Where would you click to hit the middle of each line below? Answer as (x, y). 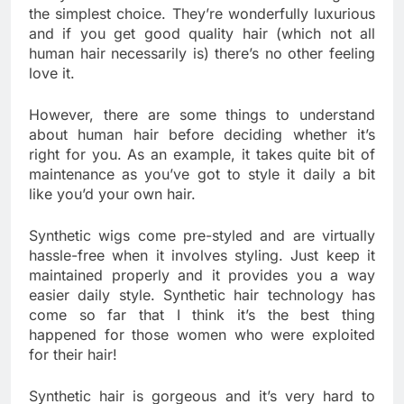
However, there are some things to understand (202, 114)
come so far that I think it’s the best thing (202, 314)
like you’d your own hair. (112, 193)
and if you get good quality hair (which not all (202, 33)
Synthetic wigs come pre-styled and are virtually (202, 235)
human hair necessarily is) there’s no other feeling (202, 53)
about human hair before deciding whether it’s (202, 134)
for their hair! (73, 354)
